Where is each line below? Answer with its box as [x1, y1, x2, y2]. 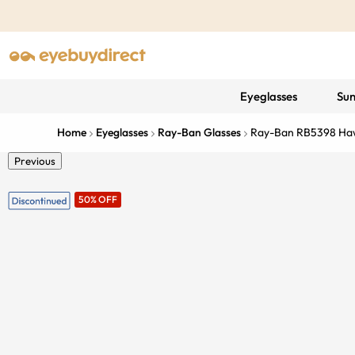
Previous [14, 155, 55, 167]
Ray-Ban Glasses [158, 125, 241, 139]
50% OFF [78, 193, 117, 205]
